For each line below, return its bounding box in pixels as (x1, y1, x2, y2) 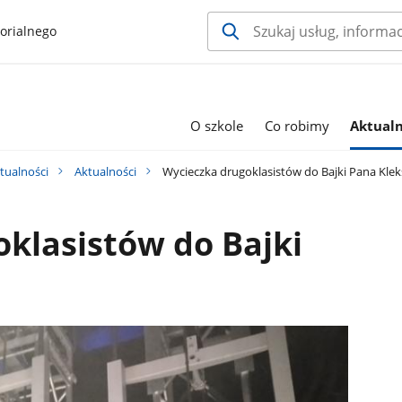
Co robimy (264, 117, 329, 135)
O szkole (190, 117, 244, 135)
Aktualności (74, 162, 137, 179)
